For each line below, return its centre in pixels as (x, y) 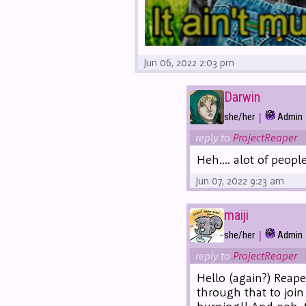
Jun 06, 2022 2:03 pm (189, 62)
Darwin (242, 97)
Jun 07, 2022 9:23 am (240, 180)
